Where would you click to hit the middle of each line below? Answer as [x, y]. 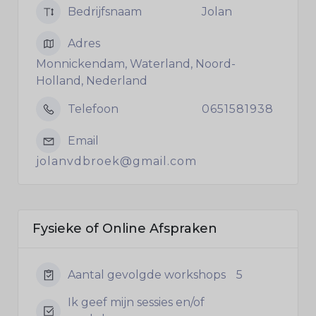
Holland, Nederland [92, 81]
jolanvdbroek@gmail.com [116, 161]
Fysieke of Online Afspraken [125, 229]
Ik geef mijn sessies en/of [136, 302]
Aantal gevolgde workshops [147, 274]
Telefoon [93, 109]
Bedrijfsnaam [105, 11]
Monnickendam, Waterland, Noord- [136, 64]
